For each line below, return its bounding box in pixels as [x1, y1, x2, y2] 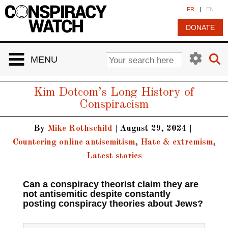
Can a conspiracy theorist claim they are [22, 179, 198, 189]
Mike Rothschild [47, 124, 112, 133]
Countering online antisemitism [12, 138, 135, 147]
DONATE [186, 23, 215, 32]
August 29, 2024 [120, 124, 187, 133]
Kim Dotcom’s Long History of [34, 87, 194, 99]
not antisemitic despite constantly [22, 189, 170, 199]
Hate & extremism [140, 138, 213, 147]
